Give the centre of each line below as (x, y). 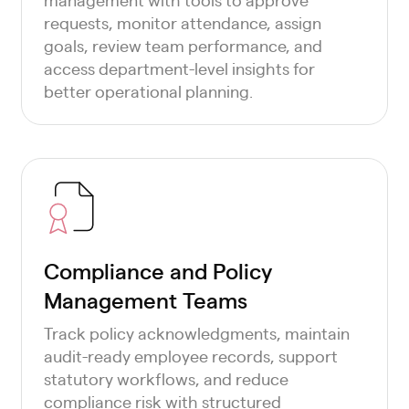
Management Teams (145, 299)
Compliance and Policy (157, 270)
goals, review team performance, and (183, 45)
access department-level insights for (179, 68)
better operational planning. (148, 91)
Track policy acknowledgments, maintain (196, 333)
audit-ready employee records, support (190, 356)
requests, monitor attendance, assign (182, 22)
